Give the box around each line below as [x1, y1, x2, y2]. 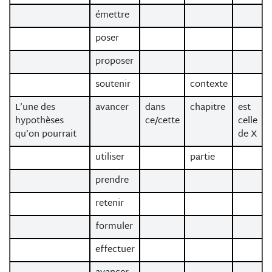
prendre [95, 172, 129, 189]
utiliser [95, 149, 124, 166]
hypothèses [15, 113, 64, 129]
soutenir [95, 76, 131, 93]
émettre [95, 7, 129, 24]
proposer [95, 53, 134, 70]
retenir [95, 195, 124, 212]
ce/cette [144, 113, 180, 129]
